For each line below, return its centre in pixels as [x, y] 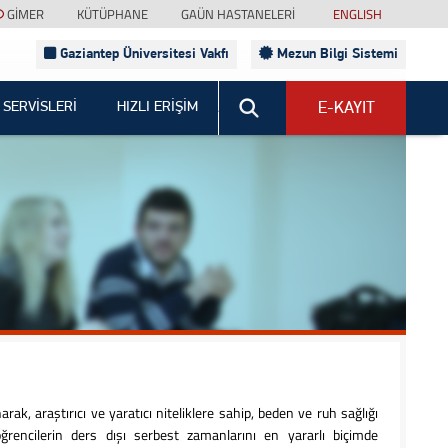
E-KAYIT [346, 108]
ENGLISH [357, 14]
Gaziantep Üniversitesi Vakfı [142, 54]
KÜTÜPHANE [112, 14]
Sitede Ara [247, 89]
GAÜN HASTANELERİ [238, 14]
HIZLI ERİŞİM [157, 107]
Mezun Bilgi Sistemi [335, 54]
